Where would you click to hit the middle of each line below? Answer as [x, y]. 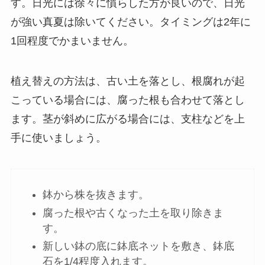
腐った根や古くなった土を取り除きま [133, 213]
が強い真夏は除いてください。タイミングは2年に [130, 22]
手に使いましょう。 [58, 138]
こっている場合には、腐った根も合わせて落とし [127, 100]
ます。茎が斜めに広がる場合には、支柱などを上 [127, 119]
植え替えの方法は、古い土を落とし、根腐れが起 [127, 81]
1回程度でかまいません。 [72, 41]
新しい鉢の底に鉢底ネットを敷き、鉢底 [138, 246]
